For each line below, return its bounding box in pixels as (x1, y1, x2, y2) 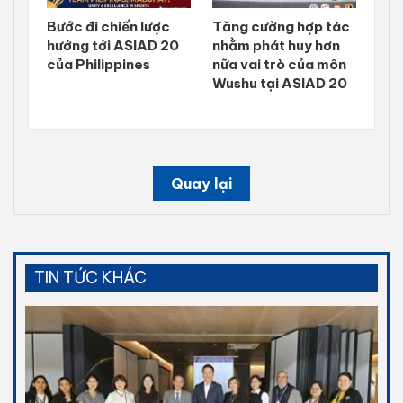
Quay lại (171, 174, 232, 193)
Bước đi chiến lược (47, 17, 170, 35)
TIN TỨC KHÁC (34, 266, 147, 288)
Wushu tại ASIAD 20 (212, 74, 347, 92)
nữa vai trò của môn (212, 55, 346, 73)
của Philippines (47, 55, 150, 73)
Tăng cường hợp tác (212, 17, 350, 35)
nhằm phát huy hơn (212, 36, 340, 54)
